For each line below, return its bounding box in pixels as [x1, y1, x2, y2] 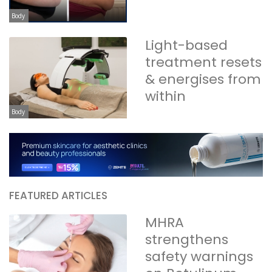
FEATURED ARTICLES [9, 188, 107, 203]
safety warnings [145, 246, 253, 266]
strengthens [145, 229, 228, 249]
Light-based [145, 36, 228, 55]
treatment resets [145, 53, 262, 72]
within [145, 87, 186, 106]
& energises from [145, 70, 261, 89]
